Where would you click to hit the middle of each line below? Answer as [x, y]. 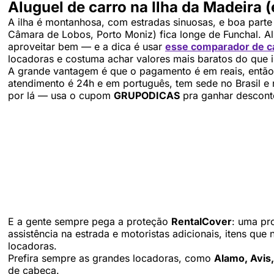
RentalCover [202, 221]
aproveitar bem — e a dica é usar [87, 46]
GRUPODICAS [147, 95]
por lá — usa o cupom [61, 95]
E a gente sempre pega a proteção [90, 221]
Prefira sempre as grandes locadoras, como [111, 258]
